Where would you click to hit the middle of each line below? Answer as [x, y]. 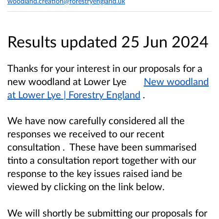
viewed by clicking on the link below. [86, 186]
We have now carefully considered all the [96, 120]
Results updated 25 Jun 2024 [108, 42]
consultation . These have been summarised [102, 147]
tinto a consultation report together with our [102, 160]
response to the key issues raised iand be [95, 173]
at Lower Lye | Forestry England [74, 95]
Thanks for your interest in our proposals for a [105, 68]
